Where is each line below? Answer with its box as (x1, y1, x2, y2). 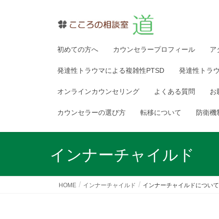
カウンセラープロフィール (113, 45, 195, 53)
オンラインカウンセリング (57, 87, 139, 95)
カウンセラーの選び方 (57, 108, 126, 116)
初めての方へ (57, 45, 98, 53)
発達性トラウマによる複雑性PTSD (57, 66, 164, 74)
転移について (140, 108, 181, 116)
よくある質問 (154, 87, 195, 95)
